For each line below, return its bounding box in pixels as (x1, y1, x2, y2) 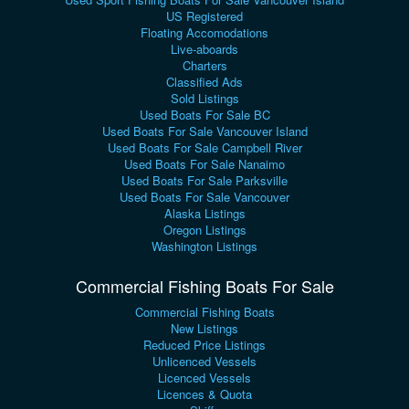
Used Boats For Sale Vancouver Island (101, 122, 308, 140)
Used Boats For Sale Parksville (121, 172, 288, 189)
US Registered (166, 7, 243, 25)
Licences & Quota (157, 385, 252, 403)
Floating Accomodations (141, 24, 268, 41)
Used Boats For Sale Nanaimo (124, 155, 285, 173)
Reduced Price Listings (143, 336, 266, 353)
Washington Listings (152, 237, 257, 255)
